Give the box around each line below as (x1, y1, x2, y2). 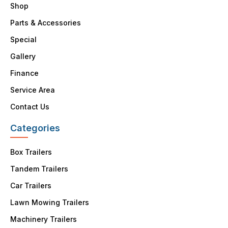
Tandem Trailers (10, 164, 69, 173)
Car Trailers (10, 181, 52, 190)
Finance (10, 68, 39, 77)
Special (10, 35, 37, 44)
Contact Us (10, 102, 50, 111)
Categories (10, 122, 61, 133)
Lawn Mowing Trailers (10, 197, 90, 207)
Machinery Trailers (10, 214, 77, 223)
